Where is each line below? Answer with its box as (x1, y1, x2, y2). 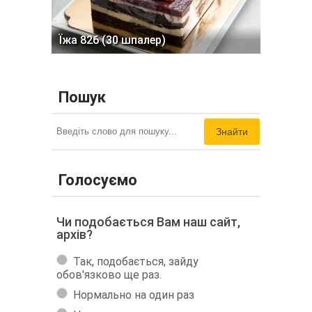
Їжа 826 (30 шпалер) (58, 33, 166, 47)
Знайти (216, 126, 248, 138)
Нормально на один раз (73, 288, 194, 302)
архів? (56, 227, 93, 242)
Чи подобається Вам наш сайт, (56, 214, 240, 230)
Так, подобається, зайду (73, 255, 198, 269)
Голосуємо (58, 171, 137, 189)
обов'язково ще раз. (56, 268, 162, 282)
